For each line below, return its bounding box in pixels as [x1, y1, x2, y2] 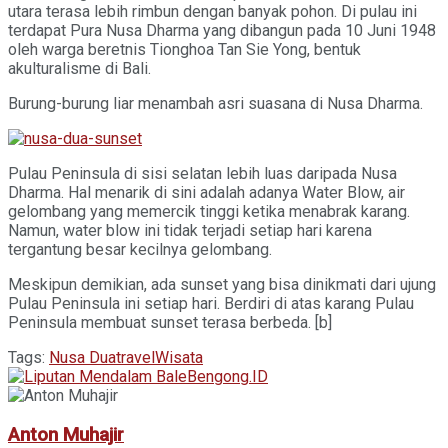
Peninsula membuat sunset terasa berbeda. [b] [8, 312, 332, 332]
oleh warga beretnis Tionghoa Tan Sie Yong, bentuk [8, 39, 361, 59]
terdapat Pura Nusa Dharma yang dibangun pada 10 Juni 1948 [8, 20, 436, 40]
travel [116, 347, 155, 367]
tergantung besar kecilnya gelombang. [8, 239, 272, 259]
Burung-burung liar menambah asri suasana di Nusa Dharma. [8, 93, 423, 113]
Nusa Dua [49, 347, 116, 367]
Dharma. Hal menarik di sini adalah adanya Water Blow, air [8, 182, 405, 202]
